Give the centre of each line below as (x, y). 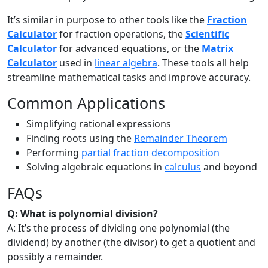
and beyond (229, 167)
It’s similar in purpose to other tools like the (107, 20)
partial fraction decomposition (150, 153)
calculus (183, 167)
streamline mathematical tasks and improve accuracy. (129, 77)
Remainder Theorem (181, 138)
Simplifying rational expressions (99, 124)
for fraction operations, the (121, 34)
